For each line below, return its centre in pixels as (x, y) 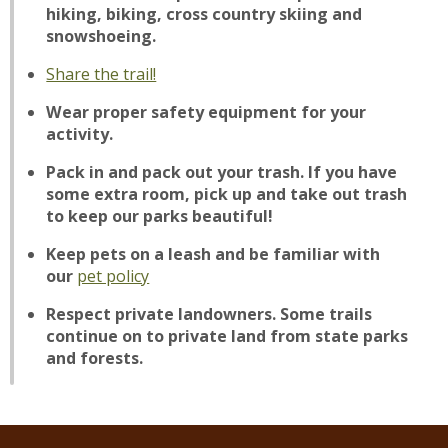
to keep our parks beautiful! (160, 216)
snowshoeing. (101, 36)
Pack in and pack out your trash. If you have (222, 172)
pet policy (113, 276)
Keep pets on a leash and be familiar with (213, 254)
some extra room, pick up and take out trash (227, 194)
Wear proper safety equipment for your (206, 112)
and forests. (95, 358)
